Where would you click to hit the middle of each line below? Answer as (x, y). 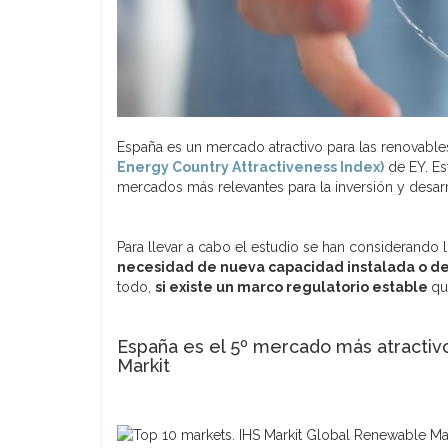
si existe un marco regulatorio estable (293, 286)
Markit (143, 365)
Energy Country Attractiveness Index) (250, 166)
